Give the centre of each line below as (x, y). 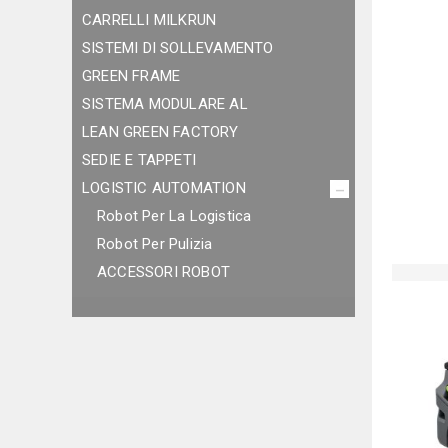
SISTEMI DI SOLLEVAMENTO (178, 48)
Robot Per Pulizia (155, 244)
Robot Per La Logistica (174, 216)
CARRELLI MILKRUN (149, 20)
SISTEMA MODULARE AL (165, 104)
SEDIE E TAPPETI (139, 160)
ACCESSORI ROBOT (163, 272)
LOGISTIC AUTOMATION (164, 188)
